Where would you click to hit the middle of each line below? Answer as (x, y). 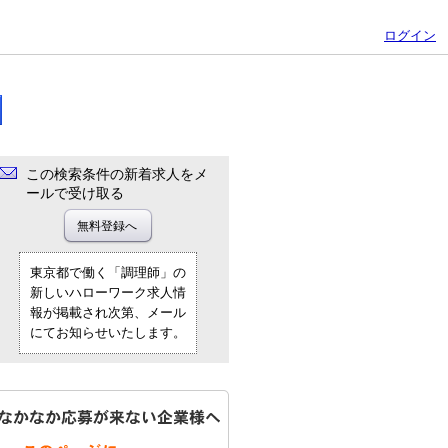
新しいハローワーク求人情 (108, 292)
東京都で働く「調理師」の (108, 272)
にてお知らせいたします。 (108, 332)
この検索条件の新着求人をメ (117, 174)
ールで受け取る (75, 193)
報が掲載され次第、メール (108, 312)
